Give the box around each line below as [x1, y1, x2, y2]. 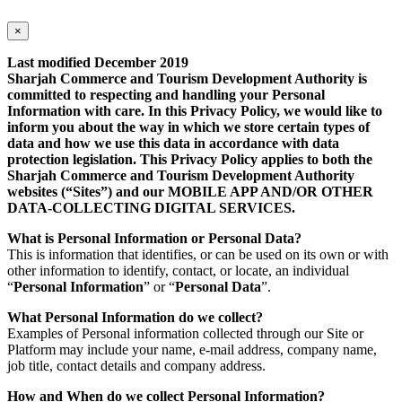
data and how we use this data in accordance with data [7, 135, 339, 151]
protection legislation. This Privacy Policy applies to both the [7, 151, 372, 167]
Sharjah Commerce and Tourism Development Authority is [7, 70, 367, 86]
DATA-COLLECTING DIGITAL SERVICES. [7, 199, 295, 215]
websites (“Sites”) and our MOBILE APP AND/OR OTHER [7, 183, 373, 199]
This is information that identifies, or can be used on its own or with [7, 246, 389, 262]
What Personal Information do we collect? [7, 309, 263, 325]
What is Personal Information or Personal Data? [7, 230, 301, 246]
